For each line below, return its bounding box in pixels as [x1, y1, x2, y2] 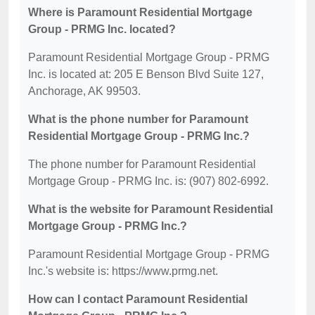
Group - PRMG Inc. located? [28, 23, 176, 35]
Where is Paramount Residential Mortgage [28, 6, 252, 18]
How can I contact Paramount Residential [28, 293, 247, 305]
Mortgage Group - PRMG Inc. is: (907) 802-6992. [28, 175, 269, 187]
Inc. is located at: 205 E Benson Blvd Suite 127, [28, 68, 264, 80]
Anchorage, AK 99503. [28, 85, 141, 97]
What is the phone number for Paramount [28, 113, 248, 125]
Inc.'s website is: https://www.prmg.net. [28, 265, 218, 277]
